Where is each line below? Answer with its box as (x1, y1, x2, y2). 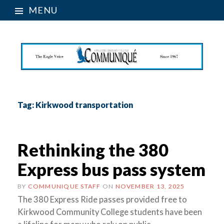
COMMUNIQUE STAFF (27, 182, 101, 190)
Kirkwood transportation (35, 99, 133, 110)
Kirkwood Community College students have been (17, 206, 202, 217)
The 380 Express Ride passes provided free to (17, 194, 187, 204)
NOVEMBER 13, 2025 (115, 182, 185, 190)
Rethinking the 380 (17, 139, 168, 160)
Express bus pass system (17, 158, 205, 179)
